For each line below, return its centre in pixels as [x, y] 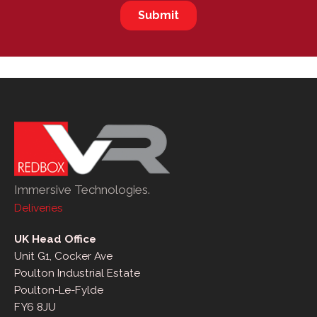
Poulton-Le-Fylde [59, 290]
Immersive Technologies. [82, 189]
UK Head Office [55, 239]
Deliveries [39, 208]
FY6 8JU [35, 307]
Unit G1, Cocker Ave [63, 256]
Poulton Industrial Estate [77, 273]
